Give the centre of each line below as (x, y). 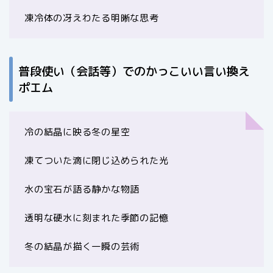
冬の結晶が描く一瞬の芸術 (82, 247)
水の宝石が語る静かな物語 (82, 190)
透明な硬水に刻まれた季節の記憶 (97, 218)
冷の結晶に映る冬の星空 (77, 132)
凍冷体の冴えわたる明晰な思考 (92, 18)
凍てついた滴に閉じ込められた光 (97, 161)
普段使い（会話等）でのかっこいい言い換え (134, 71)
